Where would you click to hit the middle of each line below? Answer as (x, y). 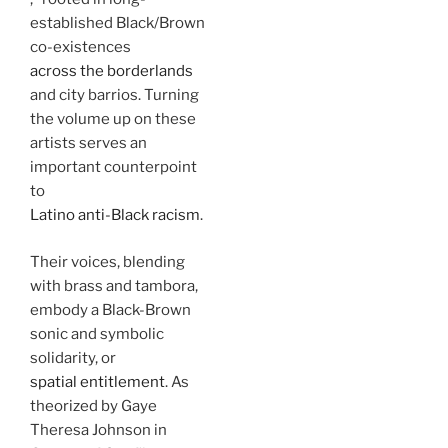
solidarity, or (73, 357)
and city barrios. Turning (114, 95)
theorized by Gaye (93, 405)
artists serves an (88, 143)
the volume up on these (113, 119)
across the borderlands (111, 71)
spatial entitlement (97, 381)
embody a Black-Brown (110, 309)
